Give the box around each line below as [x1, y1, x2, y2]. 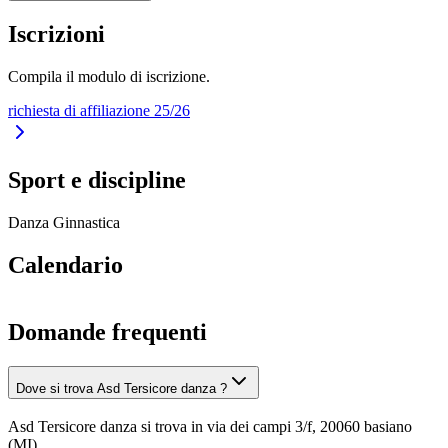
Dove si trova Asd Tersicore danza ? [16, 380, 227, 396]
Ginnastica [53, 214, 120, 232]
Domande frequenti [8, 319, 207, 346]
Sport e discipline [8, 167, 186, 194]
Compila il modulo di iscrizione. [8, 67, 210, 85]
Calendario [8, 252, 123, 279]
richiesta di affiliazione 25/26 [8, 101, 190, 119]
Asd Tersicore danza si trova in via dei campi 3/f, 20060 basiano [8, 417, 412, 435]
